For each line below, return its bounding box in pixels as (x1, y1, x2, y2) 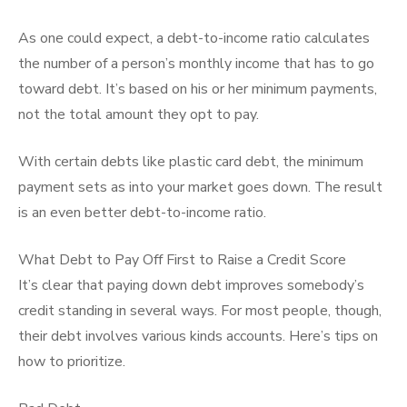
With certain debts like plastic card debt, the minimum (18, 152, 363, 172)
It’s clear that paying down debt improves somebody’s (18, 275, 364, 295)
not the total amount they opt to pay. (18, 104, 259, 124)
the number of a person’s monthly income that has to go (18, 54, 374, 74)
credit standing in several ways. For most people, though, (18, 301, 382, 321)
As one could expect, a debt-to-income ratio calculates (18, 28, 370, 48)
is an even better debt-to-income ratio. (18, 203, 266, 223)
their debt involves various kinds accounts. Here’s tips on (18, 326, 378, 346)
